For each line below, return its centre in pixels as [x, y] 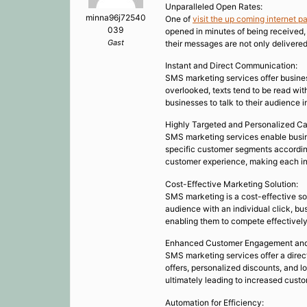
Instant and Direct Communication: [231, 65]
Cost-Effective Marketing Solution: [232, 184]
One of [179, 19]
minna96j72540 [115, 18]
